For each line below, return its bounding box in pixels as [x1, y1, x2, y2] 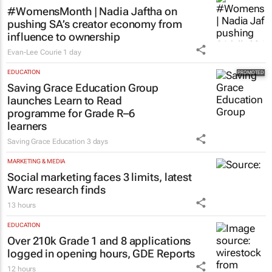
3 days [86, 137, 109, 146]
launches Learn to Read [7, 93, 122, 107]
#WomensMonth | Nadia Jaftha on [7, 4, 177, 18]
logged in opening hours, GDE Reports [7, 246, 195, 260]
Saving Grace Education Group [7, 81, 159, 94]
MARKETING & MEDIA [7, 157, 66, 165]
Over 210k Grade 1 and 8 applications [7, 234, 191, 247]
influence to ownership [7, 30, 120, 43]
